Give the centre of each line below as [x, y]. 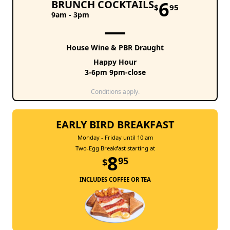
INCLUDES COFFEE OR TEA [115, 180]
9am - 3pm [70, 15]
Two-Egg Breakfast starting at [115, 148]
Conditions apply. [115, 92]
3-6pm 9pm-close [115, 72]
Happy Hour [115, 62]
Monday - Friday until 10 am [115, 138]
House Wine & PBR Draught [115, 48]
